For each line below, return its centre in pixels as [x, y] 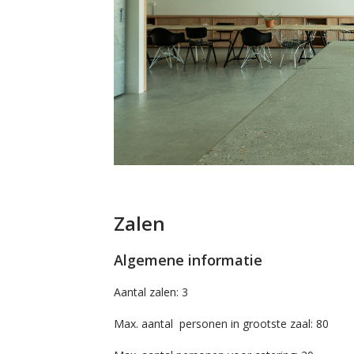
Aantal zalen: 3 [151, 292]
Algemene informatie [188, 260]
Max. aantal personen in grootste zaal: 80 [221, 324]
